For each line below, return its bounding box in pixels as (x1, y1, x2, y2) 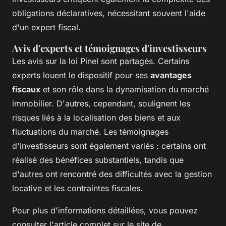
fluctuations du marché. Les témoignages (12, 127, 168, 137)
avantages (150, 70, 192, 81)
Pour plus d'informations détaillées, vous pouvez (12, 205, 198, 216)
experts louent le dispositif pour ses (12, 70, 150, 81)
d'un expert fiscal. (12, 22, 81, 33)
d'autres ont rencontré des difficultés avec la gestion (12, 169, 212, 180)
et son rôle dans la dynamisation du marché (40, 84, 209, 95)
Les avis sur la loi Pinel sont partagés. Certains (12, 56, 189, 67)
